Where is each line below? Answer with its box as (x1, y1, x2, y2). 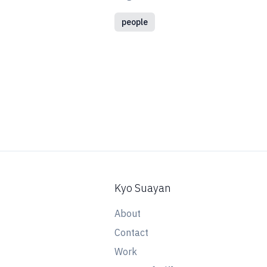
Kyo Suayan (114, 181, 171, 195)
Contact (114, 226, 148, 238)
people (122, 17, 148, 27)
